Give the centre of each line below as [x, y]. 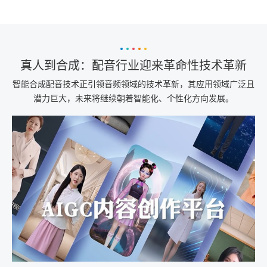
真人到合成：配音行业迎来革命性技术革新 [133, 65]
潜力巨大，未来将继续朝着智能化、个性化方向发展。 [133, 97]
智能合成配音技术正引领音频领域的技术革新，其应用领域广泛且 [133, 83]
